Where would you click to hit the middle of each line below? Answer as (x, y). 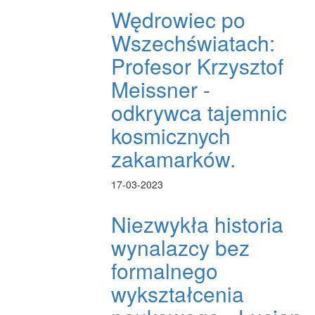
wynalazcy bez (181, 247)
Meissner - (161, 89)
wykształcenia (178, 294)
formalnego (165, 271)
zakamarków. (174, 159)
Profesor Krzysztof (198, 66)
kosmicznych (171, 136)
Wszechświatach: (193, 43)
